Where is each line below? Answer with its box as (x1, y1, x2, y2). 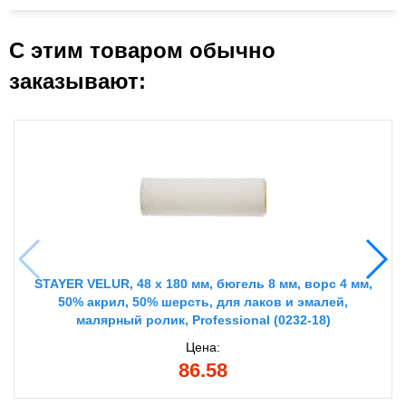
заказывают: (9, 69, 146, 94)
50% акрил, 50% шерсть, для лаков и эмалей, (58, 295, 348, 310)
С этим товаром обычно (9, 38, 275, 63)
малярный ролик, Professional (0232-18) (75, 313, 331, 328)
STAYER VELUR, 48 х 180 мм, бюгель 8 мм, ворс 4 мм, (34, 276, 372, 292)
